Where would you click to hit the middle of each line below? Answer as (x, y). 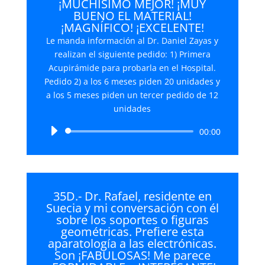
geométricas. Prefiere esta (132, 232)
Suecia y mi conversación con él (132, 208)
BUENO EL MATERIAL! (132, 16)
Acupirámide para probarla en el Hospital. (132, 68)
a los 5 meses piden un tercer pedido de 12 (132, 95)
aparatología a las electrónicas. (132, 243)
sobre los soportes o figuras (132, 220)
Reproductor (156, 132)
